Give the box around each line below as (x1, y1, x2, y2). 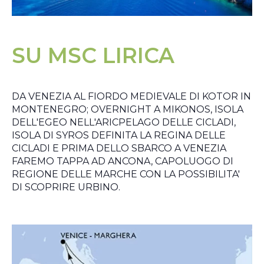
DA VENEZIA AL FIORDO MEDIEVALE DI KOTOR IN (12, 90, 251, 102)
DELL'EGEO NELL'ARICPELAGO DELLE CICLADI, (12, 116, 236, 128)
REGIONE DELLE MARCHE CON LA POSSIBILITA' (12, 168, 240, 180)
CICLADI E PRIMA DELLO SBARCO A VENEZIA (12, 142, 226, 154)
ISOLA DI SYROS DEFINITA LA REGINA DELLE (12, 129, 226, 141)
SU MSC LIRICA (12, 42, 174, 68)
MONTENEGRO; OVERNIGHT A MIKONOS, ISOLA (12, 103, 243, 115)
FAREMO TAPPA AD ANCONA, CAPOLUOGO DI (12, 155, 233, 167)
